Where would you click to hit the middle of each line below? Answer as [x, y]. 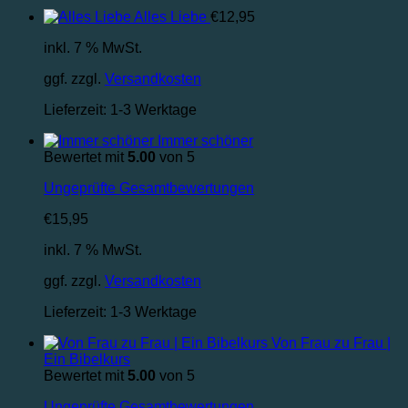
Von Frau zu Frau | [331, 343]
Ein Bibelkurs [87, 360]
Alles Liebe [170, 17]
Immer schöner [205, 141]
